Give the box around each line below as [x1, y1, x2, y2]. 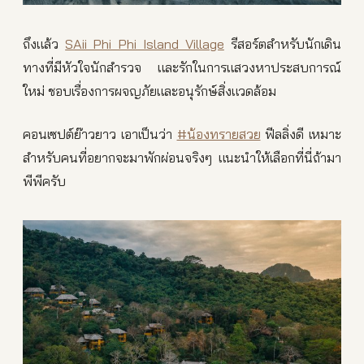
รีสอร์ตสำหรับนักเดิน [223, 35, 342, 53]
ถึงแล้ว [23, 35, 66, 53]
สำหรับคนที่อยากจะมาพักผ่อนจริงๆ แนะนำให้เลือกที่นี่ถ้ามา [23, 149, 341, 167]
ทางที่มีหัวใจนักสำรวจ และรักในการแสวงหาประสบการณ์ [23, 58, 341, 76]
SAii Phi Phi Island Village [65, 35, 224, 53]
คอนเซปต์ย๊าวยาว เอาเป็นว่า [23, 125, 177, 143]
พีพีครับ [23, 172, 66, 190]
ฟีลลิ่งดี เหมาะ [260, 125, 341, 143]
